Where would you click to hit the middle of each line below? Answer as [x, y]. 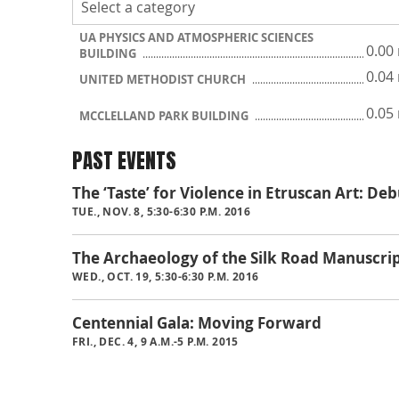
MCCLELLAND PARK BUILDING [165, 116]
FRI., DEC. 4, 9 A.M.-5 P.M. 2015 [155, 342]
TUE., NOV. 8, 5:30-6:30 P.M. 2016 [162, 212]
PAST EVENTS [124, 161]
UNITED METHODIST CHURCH [164, 79]
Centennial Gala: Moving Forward [197, 323]
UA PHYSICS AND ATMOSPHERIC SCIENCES [196, 37]
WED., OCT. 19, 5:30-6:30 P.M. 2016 [166, 277]
